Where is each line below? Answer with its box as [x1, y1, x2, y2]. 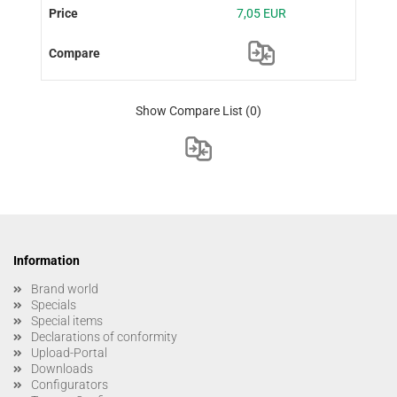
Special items [31, 314, 103, 328]
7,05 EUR [236, 6, 286, 21]
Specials [31, 298, 76, 312]
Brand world [31, 282, 98, 296]
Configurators [31, 378, 108, 392]
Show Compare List [135, 104, 243, 118]
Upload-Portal [31, 346, 107, 360]
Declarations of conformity [31, 330, 177, 344]
